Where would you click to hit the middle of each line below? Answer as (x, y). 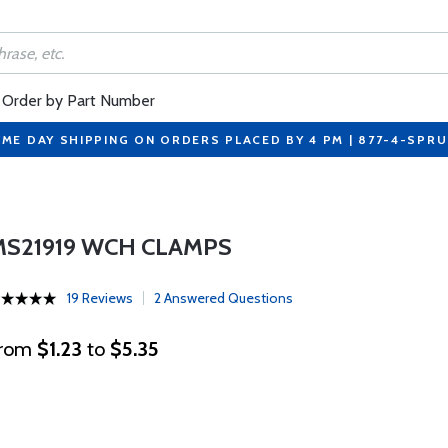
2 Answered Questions (224, 298)
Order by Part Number (78, 100)
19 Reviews (100, 298)
